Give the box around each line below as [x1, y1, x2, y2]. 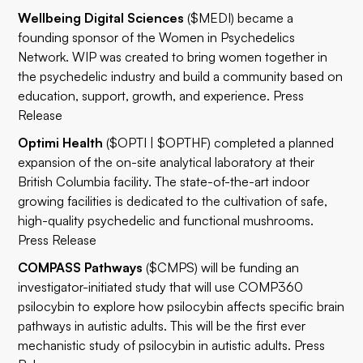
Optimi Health [18, 135, 107, 151]
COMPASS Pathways [18, 259, 143, 275]
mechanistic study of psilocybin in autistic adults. [18, 337, 295, 353]
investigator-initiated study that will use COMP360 [18, 279, 304, 295]
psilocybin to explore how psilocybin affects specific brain [18, 298, 345, 314]
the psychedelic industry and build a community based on [18, 68, 344, 84]
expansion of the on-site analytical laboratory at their [18, 154, 315, 170]
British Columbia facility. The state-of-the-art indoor [18, 173, 310, 190]
